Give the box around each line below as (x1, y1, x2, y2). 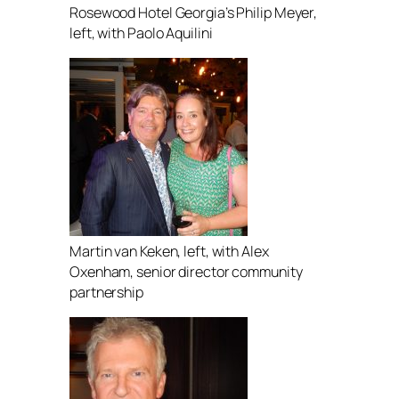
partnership (69, 281, 143, 302)
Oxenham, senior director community (69, 261, 303, 281)
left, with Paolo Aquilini (69, 22, 213, 43)
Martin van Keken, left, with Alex (69, 240, 269, 261)
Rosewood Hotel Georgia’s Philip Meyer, (69, 2, 318, 22)
